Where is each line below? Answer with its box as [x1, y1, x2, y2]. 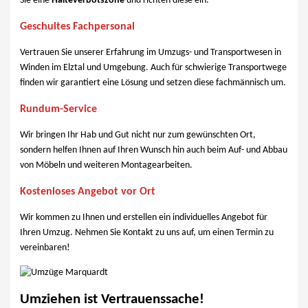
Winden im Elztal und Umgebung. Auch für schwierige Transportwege [20, 63, 287, 73]
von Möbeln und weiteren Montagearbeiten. [20, 161, 193, 170]
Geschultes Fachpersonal [20, 21, 135, 33]
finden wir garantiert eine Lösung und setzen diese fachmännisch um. [20, 78, 287, 88]
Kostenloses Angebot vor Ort [20, 186, 156, 198]
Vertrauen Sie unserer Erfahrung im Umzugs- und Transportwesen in [20, 48, 282, 58]
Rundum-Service [20, 104, 98, 115]
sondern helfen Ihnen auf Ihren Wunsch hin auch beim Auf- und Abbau [20, 146, 288, 155]
